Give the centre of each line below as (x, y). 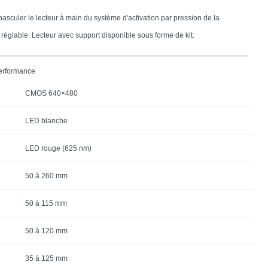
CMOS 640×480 (51, 93)
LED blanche (46, 121)
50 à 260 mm (46, 176)
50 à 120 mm (46, 231)
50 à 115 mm (46, 203)
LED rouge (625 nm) (58, 148)
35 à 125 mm (46, 258)
